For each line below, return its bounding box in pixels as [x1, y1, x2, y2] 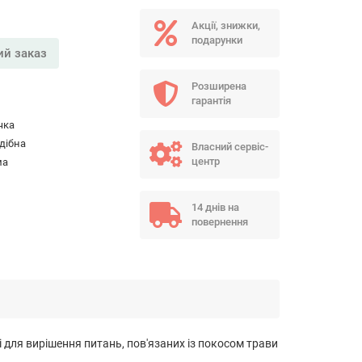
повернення [191, 216, 248, 228]
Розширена [191, 80, 246, 92]
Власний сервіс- [191, 141, 268, 153]
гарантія [191, 95, 231, 107]
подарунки [191, 34, 242, 46]
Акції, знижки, [191, 19, 260, 32]
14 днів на [191, 201, 239, 213]
